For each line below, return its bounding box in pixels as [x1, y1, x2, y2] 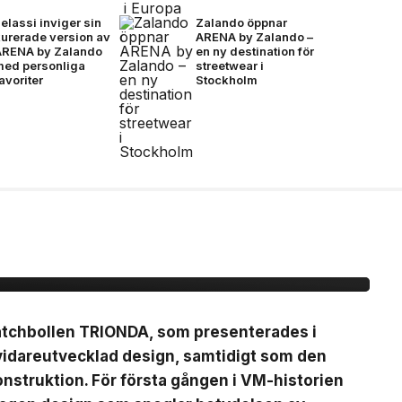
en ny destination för [195, 43, 314, 58]
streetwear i [195, 57, 264, 73]
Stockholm [195, 72, 258, 87]
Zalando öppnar [195, 14, 287, 30]
